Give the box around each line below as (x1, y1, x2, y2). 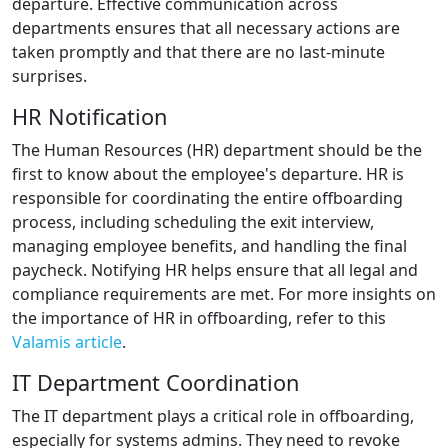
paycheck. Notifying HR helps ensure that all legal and (12, 259, 418, 282)
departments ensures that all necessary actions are (12, 17, 400, 40)
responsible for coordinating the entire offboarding (12, 187, 403, 210)
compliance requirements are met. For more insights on (12, 283, 436, 306)
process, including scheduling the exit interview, (12, 211, 374, 234)
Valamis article (12, 331, 122, 354)
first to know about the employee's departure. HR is (12, 163, 404, 186)
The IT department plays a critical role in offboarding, (12, 405, 414, 428)
